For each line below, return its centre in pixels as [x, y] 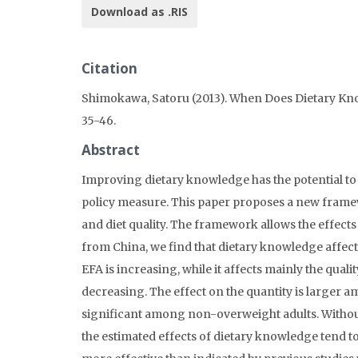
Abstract [111, 149]
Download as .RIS [139, 11]
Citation [109, 68]
